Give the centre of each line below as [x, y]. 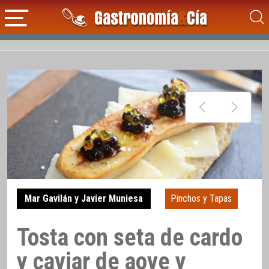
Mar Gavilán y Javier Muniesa [83, 199]
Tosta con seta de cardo [130, 237]
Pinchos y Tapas [201, 199]
